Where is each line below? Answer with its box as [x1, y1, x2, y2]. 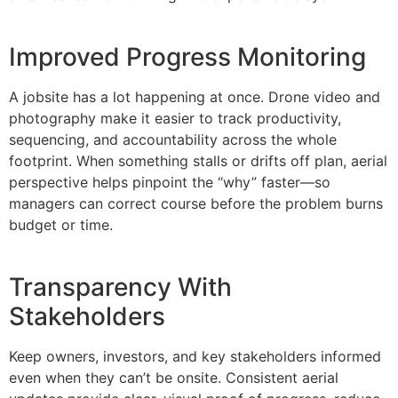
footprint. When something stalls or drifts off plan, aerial [9, 152, 387, 171]
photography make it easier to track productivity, [9, 109, 341, 128]
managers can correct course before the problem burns [9, 195, 383, 213]
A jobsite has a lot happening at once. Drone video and [9, 88, 380, 107]
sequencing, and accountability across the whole [9, 131, 337, 149]
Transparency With [9, 272, 232, 303]
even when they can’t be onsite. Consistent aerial [9, 369, 338, 387]
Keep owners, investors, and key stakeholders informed [9, 347, 381, 366]
